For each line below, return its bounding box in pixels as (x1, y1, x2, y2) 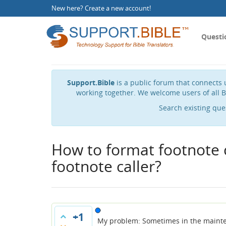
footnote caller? (51, 156, 161, 177)
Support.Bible (67, 78, 115, 87)
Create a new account (85, 4, 149, 13)
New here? (51, 4, 85, 13)
